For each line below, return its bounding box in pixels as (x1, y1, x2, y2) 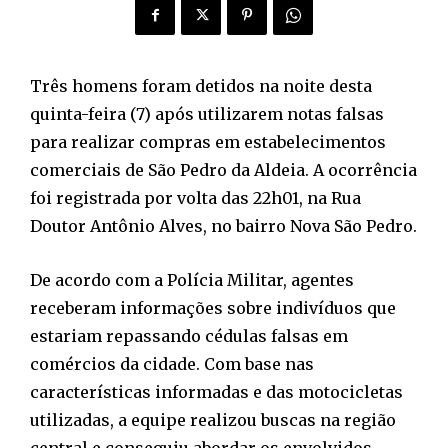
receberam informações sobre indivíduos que (30, 297, 396, 318)
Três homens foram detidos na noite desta (30, 75, 372, 96)
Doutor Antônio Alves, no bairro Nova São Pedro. (30, 215, 417, 236)
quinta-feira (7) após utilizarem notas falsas (30, 103, 384, 124)
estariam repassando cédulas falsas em (30, 325, 348, 346)
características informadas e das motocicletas (30, 381, 403, 402)
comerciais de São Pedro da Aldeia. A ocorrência (30, 159, 417, 180)
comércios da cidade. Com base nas (30, 353, 314, 374)
